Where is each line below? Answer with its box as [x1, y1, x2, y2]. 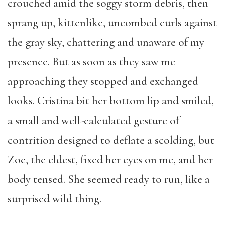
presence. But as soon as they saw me [8, 55, 175, 69]
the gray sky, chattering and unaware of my [8, 35, 204, 49]
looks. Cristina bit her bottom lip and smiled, [8, 94, 214, 108]
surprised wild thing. [8, 192, 101, 206]
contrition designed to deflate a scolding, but [8, 133, 214, 147]
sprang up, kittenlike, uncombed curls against [8, 16, 217, 30]
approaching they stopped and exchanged [8, 74, 198, 88]
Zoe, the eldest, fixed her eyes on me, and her [8, 153, 213, 167]
